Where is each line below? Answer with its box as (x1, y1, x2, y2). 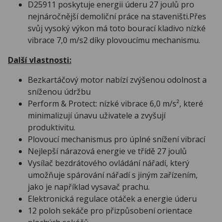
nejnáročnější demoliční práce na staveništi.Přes (28, 11, 206, 22)
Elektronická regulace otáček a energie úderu (28, 193, 197, 205)
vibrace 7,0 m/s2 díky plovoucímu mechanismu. (28, 35, 200, 46)
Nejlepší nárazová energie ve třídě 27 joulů (28, 146, 187, 157)
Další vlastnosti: (8, 55, 71, 66)
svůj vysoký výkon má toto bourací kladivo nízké (28, 23, 206, 34)
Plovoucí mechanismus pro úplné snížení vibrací (28, 134, 205, 145)
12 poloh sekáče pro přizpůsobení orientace (28, 205, 192, 217)
